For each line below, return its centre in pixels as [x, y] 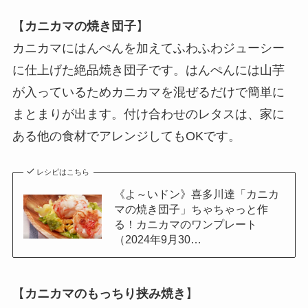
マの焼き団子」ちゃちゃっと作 [191, 209]
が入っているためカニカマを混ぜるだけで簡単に [148, 92]
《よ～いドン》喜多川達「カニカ [196, 194]
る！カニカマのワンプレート [185, 224]
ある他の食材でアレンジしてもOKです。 [126, 136]
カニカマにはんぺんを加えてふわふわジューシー [148, 48]
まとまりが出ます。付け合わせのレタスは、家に [148, 114]
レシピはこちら [63, 172]
